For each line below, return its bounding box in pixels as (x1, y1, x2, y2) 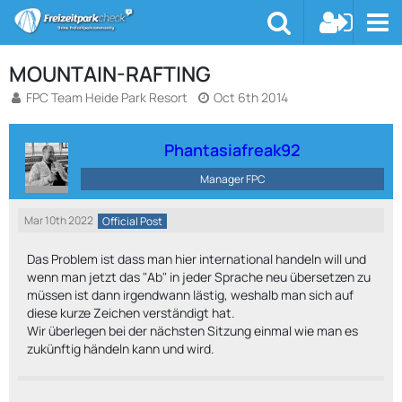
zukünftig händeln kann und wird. (27, 340, 214, 357)
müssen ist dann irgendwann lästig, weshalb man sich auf (27, 286, 354, 303)
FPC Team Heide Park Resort (26, 89, 188, 106)
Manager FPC (199, 171, 266, 187)
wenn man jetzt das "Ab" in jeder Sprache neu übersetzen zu (27, 268, 371, 285)
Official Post (102, 213, 162, 229)
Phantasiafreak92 (164, 139, 301, 161)
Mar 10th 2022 (24, 213, 93, 228)
